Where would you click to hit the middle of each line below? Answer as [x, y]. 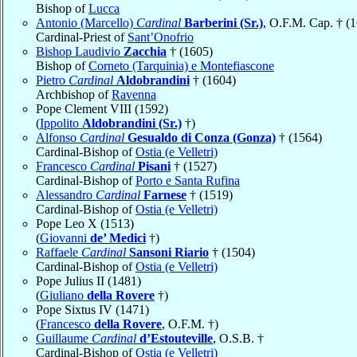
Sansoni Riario [169, 252]
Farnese [165, 194]
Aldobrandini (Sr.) [132, 123]
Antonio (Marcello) [86, 22]
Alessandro [66, 194]
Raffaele [59, 252]
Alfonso [58, 137]
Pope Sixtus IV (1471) [92, 309]
